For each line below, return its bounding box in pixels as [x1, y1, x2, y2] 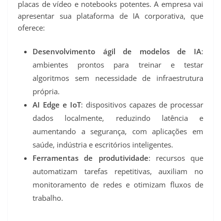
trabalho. [33, 192, 63, 203]
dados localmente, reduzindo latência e [33, 112, 203, 123]
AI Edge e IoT [33, 99, 81, 110]
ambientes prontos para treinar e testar [33, 59, 203, 70]
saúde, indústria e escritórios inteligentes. [33, 139, 173, 149]
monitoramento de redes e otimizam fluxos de [33, 179, 203, 189]
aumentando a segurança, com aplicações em [33, 126, 203, 136]
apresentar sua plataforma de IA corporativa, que [18, 11, 203, 21]
